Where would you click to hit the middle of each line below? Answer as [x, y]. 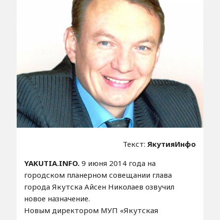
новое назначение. [57, 199]
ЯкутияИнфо [172, 144]
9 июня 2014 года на [118, 163]
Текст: [135, 144]
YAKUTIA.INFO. [53, 163]
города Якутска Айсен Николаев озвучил [99, 187]
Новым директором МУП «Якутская [91, 210]
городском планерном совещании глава [98, 175]
